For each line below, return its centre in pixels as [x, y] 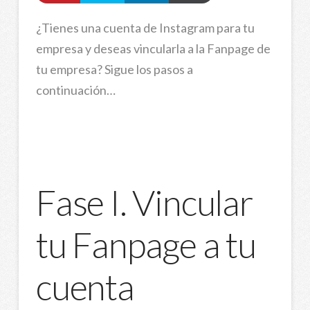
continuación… [75, 90]
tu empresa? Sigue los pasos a [114, 69]
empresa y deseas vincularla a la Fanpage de [153, 48]
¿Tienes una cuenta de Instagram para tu [145, 27]
